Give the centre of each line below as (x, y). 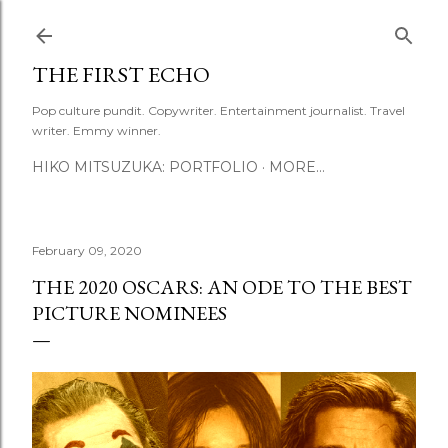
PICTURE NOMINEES (129, 313)
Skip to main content (224, 25)
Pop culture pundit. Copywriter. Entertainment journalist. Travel (218, 110)
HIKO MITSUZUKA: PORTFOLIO (145, 167)
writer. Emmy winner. (96, 130)
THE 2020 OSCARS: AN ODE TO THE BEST (222, 287)
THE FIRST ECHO (121, 74)
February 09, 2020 (87, 250)
